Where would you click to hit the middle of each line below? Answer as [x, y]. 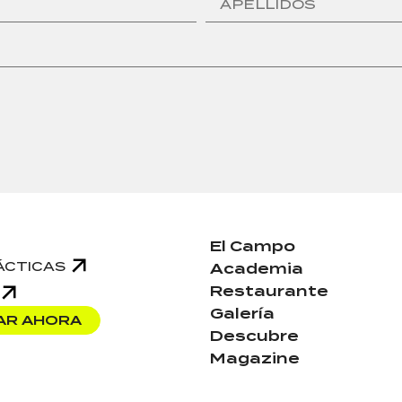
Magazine [255, 359]
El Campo [253, 247]
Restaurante [269, 292]
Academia [257, 269]
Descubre [254, 336]
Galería [242, 314]
